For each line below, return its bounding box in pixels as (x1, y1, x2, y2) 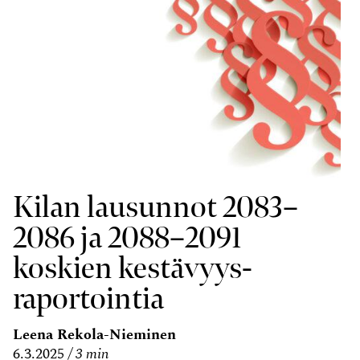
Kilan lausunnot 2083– (13, 186, 298, 227)
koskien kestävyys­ (13, 247, 252, 288)
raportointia (13, 278, 164, 318)
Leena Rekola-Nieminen (13, 327, 176, 342)
